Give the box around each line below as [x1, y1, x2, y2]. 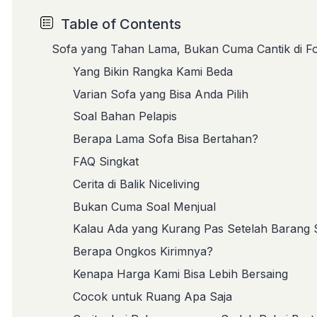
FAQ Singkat [73, 154, 139, 168]
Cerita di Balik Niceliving [73, 176, 200, 191]
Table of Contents [61, 16, 182, 33]
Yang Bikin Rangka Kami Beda [73, 64, 233, 79]
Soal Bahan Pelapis [73, 109, 177, 124]
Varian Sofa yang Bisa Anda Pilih [73, 86, 248, 101]
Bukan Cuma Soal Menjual [73, 199, 216, 214]
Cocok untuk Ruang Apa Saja [73, 289, 232, 304]
